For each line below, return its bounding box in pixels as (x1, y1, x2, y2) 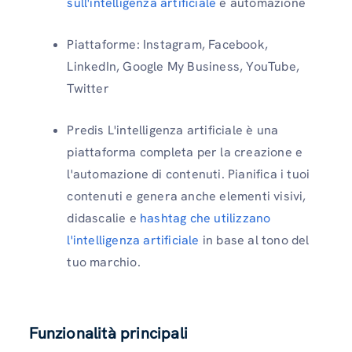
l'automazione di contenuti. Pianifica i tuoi (67, 165, 310, 182)
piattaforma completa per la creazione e (67, 143, 303, 160)
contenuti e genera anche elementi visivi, (67, 187, 306, 204)
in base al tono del (199, 231, 310, 248)
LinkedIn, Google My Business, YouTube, (67, 57, 299, 75)
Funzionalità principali (29, 322, 188, 343)
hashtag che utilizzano (140, 209, 271, 226)
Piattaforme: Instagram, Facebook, (67, 35, 268, 53)
